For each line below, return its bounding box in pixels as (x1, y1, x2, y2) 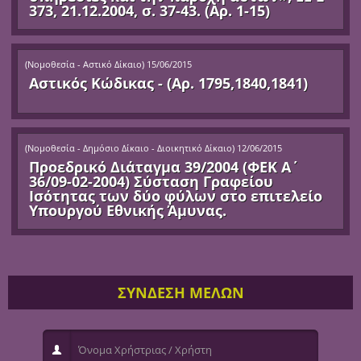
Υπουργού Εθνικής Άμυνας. (29, 200, 227, 220)
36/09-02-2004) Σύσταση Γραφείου (29, 171, 274, 191)
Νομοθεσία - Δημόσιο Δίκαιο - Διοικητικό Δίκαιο (27, 142, 233, 154)
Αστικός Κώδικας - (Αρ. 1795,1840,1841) (29, 73, 309, 93)
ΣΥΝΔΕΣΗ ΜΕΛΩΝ (117, 282, 244, 302)
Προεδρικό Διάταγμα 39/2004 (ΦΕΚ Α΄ (29, 156, 300, 176)
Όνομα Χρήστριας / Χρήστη (64, 337, 199, 352)
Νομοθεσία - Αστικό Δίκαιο (27, 58, 143, 70)
